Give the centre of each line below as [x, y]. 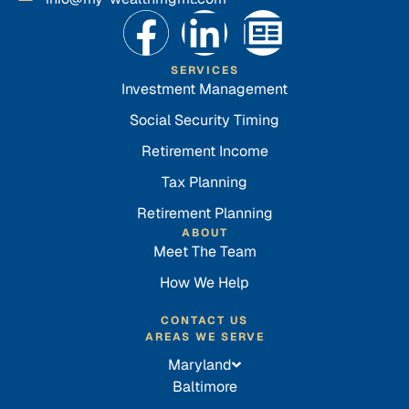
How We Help [204, 282]
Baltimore [204, 386]
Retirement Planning [204, 213]
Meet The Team [204, 251]
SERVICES [204, 70]
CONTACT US [204, 320]
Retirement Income [204, 151]
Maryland [200, 364]
